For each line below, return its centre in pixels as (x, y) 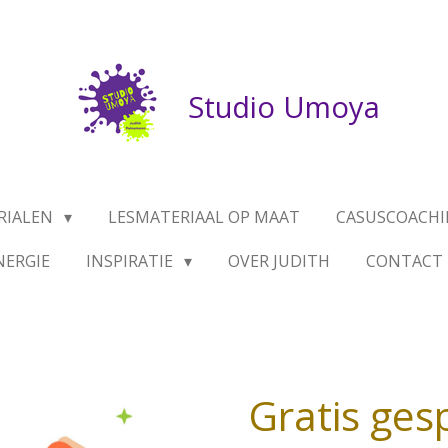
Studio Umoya (284, 106)
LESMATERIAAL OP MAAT (203, 217)
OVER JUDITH (278, 261)
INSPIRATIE (132, 261)
